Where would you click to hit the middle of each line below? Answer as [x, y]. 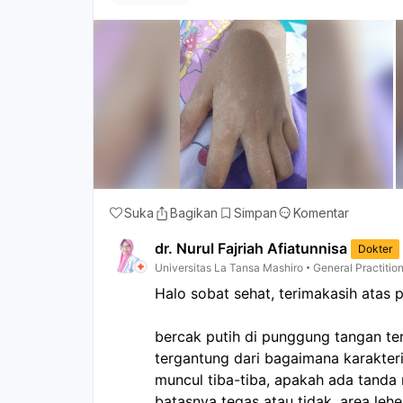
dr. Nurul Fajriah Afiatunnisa [251, 248]
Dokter [375, 248]
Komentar [321, 212]
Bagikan [194, 212]
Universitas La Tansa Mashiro [229, 267]
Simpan [255, 212]
